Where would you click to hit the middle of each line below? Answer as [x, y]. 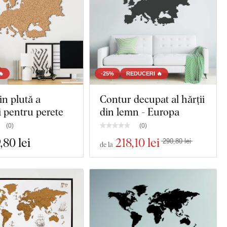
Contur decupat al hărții [152, 99]
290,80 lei [177, 141]
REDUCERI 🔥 [144, 73]
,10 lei [145, 142]
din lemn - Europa [140, 111]
